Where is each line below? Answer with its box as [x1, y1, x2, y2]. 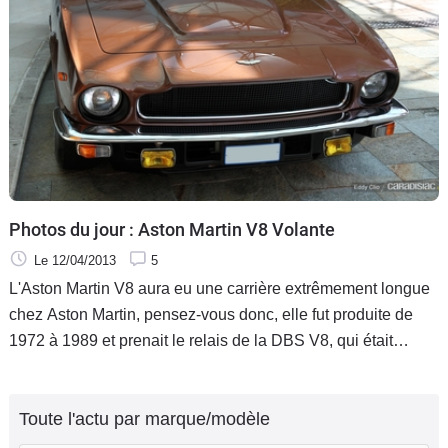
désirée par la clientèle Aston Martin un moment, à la [9, 358, 380, 376]
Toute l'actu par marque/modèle [19, 409, 270, 430]
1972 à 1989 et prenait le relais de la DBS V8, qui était [9, 332, 393, 350]
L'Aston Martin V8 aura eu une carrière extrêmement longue [9, 280, 430, 298]
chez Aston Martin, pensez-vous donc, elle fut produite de [9, 306, 413, 324]
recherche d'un [9, 384, 114, 402]
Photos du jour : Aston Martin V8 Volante [9, 219, 335, 241]
